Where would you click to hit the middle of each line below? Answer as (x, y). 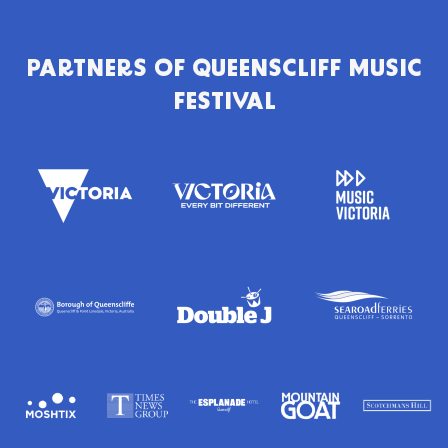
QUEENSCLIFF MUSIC (307, 69)
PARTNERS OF (109, 69)
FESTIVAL (224, 102)
